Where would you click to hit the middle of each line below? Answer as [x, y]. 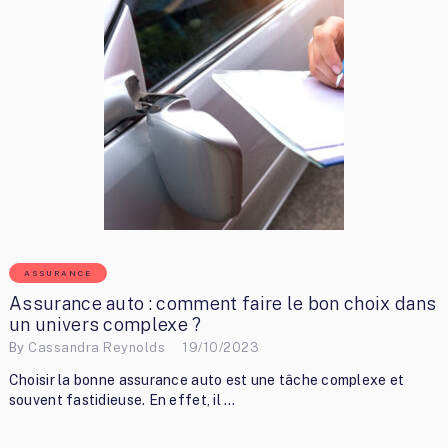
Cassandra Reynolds [97, 347]
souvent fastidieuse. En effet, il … [122, 400]
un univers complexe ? [105, 324]
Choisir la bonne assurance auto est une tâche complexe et [206, 380]
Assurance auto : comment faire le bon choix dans [222, 303]
